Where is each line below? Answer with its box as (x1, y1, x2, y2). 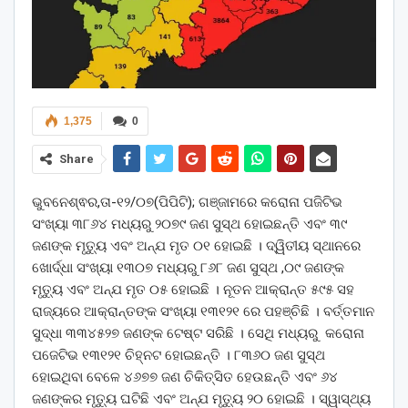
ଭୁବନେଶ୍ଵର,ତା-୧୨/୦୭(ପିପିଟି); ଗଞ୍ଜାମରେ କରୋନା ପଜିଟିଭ (32, 193, 342, 210)
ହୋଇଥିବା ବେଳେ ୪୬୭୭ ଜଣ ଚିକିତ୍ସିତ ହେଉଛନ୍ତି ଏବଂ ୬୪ (32, 368, 338, 385)
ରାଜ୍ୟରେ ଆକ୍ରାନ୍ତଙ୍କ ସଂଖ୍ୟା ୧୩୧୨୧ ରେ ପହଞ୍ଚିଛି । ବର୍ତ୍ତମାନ (32, 302, 374, 320)
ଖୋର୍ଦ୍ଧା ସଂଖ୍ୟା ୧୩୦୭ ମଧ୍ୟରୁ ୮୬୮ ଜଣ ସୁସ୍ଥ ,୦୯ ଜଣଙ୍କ (32, 259, 344, 276)
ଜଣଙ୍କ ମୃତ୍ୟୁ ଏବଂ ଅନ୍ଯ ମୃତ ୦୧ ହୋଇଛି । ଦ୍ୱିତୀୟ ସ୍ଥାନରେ (32, 237, 361, 254)
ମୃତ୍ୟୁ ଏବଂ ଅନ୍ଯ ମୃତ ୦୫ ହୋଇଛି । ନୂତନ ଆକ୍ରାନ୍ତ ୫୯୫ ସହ (32, 280, 354, 298)
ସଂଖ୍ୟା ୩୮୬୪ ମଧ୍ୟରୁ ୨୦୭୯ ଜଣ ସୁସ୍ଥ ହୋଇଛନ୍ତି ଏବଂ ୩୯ (32, 215, 347, 232)
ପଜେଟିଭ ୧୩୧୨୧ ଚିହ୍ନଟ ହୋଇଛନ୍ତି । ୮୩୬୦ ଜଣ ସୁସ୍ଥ (32, 346, 325, 363)
